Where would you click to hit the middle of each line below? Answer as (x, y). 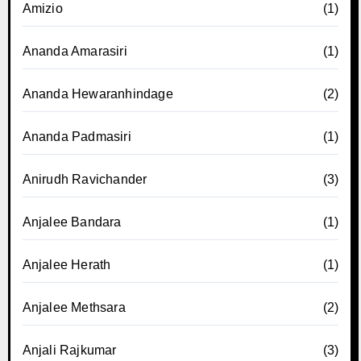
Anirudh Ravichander (85, 179)
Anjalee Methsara (74, 307)
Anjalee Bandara (72, 222)
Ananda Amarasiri (75, 51)
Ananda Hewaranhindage (98, 93)
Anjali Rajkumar (69, 350)
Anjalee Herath (66, 264)
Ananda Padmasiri (77, 136)
